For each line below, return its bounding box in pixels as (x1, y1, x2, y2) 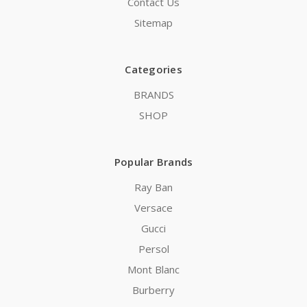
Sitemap (134, 16, 173, 30)
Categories (125, 62, 182, 77)
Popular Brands (114, 155, 193, 169)
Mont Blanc (127, 262, 180, 277)
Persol (138, 242, 169, 256)
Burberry (132, 283, 175, 297)
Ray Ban (134, 180, 173, 195)
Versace (134, 201, 173, 215)
